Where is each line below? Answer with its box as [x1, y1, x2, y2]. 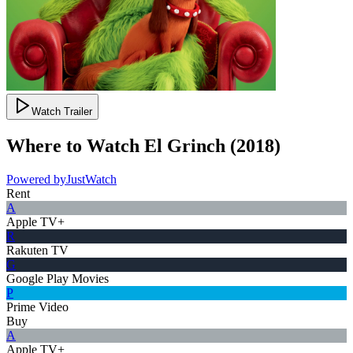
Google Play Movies [6, 271, 109, 285]
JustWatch [66, 172, 117, 186]
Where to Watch [6, 135, 139, 156]
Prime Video [6, 299, 69, 314]
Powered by [6, 172, 66, 186]
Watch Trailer [32, 105, 92, 117]
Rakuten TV [6, 243, 69, 257]
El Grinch [144, 135, 225, 156]
